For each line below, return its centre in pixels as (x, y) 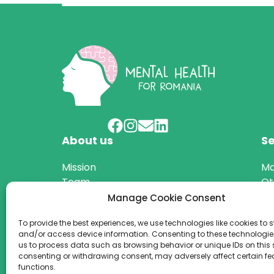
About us (87, 140)
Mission (79, 167)
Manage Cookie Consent (167, 198)
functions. (37, 267)
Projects (81, 196)
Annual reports (98, 211)
